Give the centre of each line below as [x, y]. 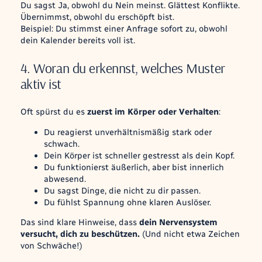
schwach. [61, 144]
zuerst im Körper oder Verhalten [153, 112]
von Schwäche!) [51, 246]
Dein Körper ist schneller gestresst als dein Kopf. [139, 155]
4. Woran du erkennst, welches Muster [123, 68]
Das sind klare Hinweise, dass [80, 223]
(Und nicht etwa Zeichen [191, 234]
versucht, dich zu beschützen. [81, 234]
